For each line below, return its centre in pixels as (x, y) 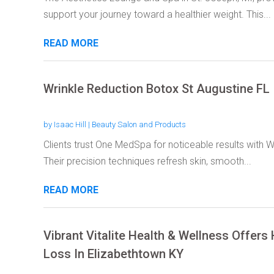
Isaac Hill (70, 124)
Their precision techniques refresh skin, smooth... (147, 161)
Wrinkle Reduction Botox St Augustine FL (156, 88)
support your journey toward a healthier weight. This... (157, 14)
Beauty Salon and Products (139, 124)
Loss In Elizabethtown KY (113, 254)
